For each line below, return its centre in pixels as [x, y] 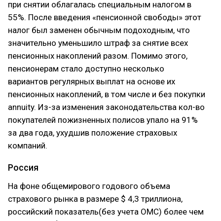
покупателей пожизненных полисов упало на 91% [103, 120]
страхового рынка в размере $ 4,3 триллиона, [95, 199]
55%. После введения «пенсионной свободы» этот [105, 17]
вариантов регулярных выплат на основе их [92, 81]
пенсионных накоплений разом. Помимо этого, [98, 56]
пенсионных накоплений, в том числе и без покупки [107, 94]
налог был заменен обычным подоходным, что [99, 30]
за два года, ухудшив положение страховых [92, 133]
